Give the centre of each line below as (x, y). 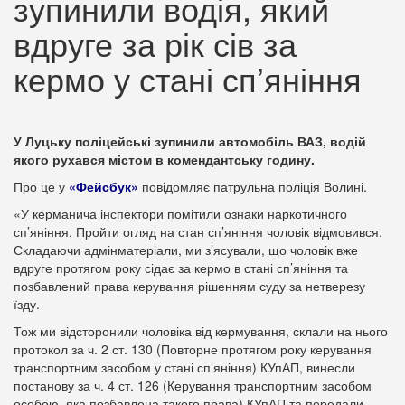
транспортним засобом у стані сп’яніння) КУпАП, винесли (184, 367)
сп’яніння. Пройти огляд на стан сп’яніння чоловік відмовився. (198, 231)
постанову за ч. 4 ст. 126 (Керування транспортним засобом (193, 385)
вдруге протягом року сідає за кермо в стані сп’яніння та (181, 268)
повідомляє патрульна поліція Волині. (253, 186)
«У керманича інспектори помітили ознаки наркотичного (180, 213)
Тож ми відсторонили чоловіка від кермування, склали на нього (201, 331)
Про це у (41, 186)
